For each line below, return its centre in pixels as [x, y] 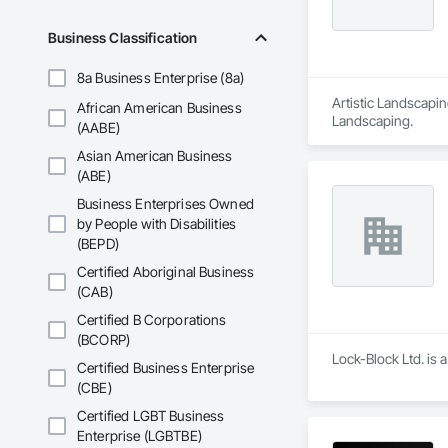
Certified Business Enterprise [166, 368]
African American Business [159, 108]
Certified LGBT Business [151, 416]
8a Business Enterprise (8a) [161, 78]
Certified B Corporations [152, 320]
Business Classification [123, 38]
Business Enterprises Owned [165, 204]
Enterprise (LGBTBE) [139, 436]
